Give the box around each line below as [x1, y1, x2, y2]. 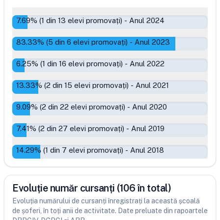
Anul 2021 [136, 81, 169, 89]
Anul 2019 [131, 124, 165, 133]
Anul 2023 [135, 38, 170, 46]
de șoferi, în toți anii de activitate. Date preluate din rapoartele [12, 207, 208, 215]
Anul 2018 [130, 146, 164, 154]
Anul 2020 [132, 103, 167, 111]
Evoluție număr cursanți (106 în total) [12, 182, 171, 194]
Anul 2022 [130, 59, 165, 68]
